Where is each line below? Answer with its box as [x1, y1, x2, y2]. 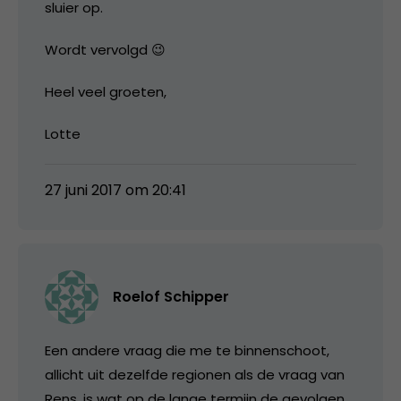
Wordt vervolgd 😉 [45, 40, 166, 60]
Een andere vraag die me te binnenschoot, [45, 341, 329, 361]
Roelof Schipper [113, 286, 229, 308]
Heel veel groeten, [45, 82, 166, 102]
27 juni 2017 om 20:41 [45, 180, 186, 201]
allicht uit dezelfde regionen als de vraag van [45, 365, 345, 385]
